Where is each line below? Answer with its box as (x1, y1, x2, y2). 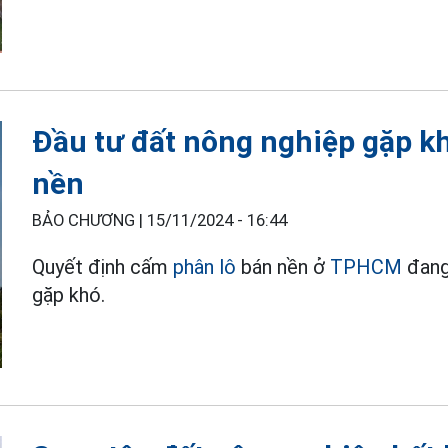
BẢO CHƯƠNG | (32, 210, 148, 230)
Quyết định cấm (32, 254, 174, 279)
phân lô (173, 254, 237, 279)
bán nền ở (236, 254, 331, 279)
